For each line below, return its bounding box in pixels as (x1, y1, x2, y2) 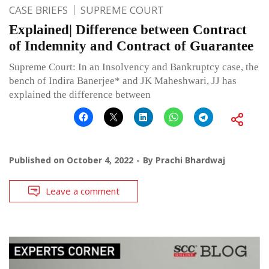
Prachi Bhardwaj (156, 154, 225, 166)
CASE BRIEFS (9, 2, 68, 17)
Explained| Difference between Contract (9, 22, 247, 37)
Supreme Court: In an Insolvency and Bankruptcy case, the (9, 61, 259, 73)
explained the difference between (9, 88, 151, 100)
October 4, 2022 (67, 154, 133, 166)
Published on (9, 154, 67, 166)
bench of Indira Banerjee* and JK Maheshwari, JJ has (9, 74, 237, 86)
